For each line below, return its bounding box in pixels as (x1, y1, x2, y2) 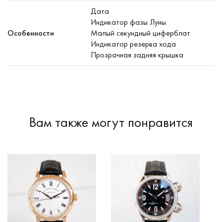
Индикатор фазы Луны (91, 16, 166, 27)
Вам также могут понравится (29, 113, 193, 131)
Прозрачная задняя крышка (91, 49, 183, 60)
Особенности (7, 27, 54, 38)
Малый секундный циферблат (91, 27, 190, 38)
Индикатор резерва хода (91, 38, 176, 49)
